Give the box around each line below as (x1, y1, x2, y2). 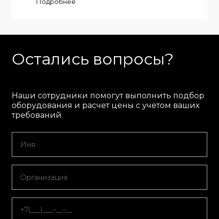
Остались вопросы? (12, 49, 174, 69)
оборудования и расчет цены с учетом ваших (12, 101, 199, 110)
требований (12, 110, 62, 120)
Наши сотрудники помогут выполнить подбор (12, 91, 204, 101)
